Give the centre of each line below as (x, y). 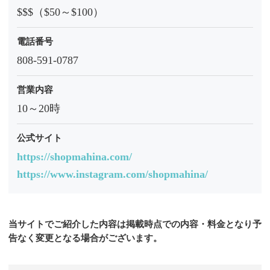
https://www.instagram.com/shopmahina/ (112, 174)
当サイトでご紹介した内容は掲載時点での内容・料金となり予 (135, 224)
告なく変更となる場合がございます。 (85, 238)
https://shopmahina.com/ (74, 156)
